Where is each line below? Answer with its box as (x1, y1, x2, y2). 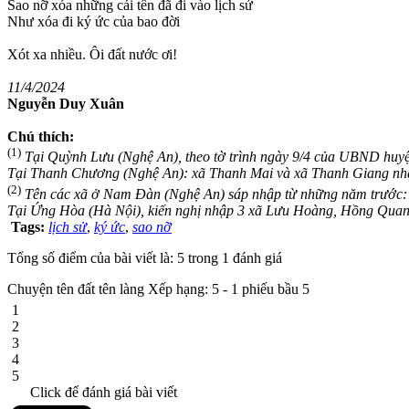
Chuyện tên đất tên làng (7, 280, 144, 297)
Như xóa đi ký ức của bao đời (7, 13, 180, 29)
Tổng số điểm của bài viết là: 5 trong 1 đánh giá (7, 249, 282, 266)
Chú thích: (7, 128, 74, 144)
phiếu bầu (238, 280, 302, 297)
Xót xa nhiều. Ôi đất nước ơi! (7, 46, 177, 62)
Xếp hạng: (148, 280, 212, 297)
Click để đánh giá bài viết (30, 383, 177, 400)
